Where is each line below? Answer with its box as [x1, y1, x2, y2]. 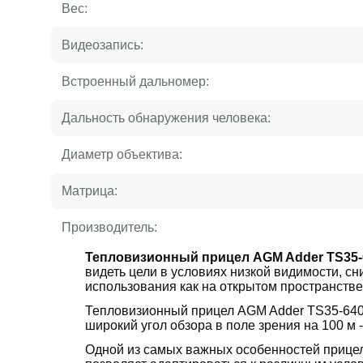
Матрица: [61, 183, 117, 198]
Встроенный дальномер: [61, 74, 209, 88]
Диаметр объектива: [61, 147, 182, 161]
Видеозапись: [61, 37, 143, 52]
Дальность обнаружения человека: [61, 110, 271, 125]
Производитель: [61, 220, 157, 234]
